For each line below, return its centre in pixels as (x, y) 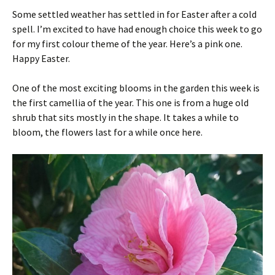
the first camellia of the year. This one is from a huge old (130, 103)
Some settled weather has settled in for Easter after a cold (134, 14)
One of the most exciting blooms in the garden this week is (136, 88)
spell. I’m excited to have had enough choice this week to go (137, 29)
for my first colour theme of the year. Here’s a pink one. (127, 44)
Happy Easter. (41, 59)
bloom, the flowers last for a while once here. (107, 132)
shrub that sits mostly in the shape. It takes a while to (126, 118)
